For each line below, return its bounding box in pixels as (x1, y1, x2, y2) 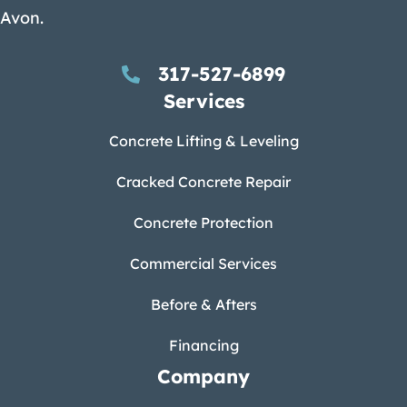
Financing (168, 335, 239, 354)
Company (157, 363, 250, 388)
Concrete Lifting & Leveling (108, 131, 299, 150)
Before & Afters (150, 294, 257, 313)
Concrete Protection (134, 213, 273, 232)
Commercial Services (130, 253, 277, 273)
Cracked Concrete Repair (116, 172, 291, 191)
